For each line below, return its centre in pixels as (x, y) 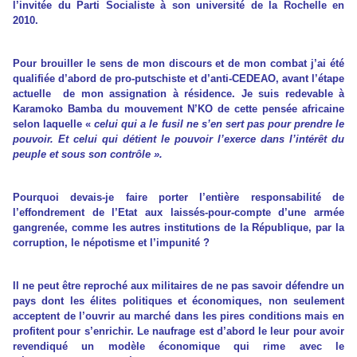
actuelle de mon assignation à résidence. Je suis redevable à (178, 94)
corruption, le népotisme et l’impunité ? (111, 243)
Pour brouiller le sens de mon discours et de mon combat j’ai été (178, 64)
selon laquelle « (54, 124)
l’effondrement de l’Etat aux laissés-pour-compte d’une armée (178, 213)
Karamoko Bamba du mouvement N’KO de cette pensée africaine (178, 109)
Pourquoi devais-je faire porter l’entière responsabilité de (178, 198)
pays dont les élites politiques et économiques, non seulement (178, 301)
